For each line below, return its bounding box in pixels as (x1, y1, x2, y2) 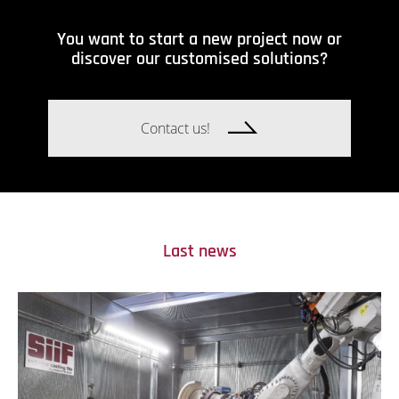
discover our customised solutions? (70, 46, 328, 70)
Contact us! (141, 118, 211, 138)
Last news (162, 239, 237, 263)
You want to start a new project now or (56, 27, 342, 51)
